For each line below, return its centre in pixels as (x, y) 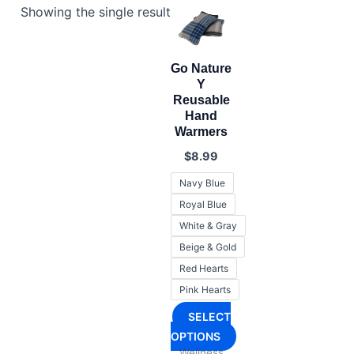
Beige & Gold (207, 247)
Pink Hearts (205, 290)
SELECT (209, 317)
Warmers (201, 132)
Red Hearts (203, 269)
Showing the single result (95, 11)
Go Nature (201, 69)
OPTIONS (195, 337)
